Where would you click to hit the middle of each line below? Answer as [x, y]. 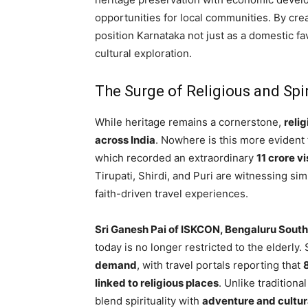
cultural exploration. [143, 53]
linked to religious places [157, 283]
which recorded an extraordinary [176, 157]
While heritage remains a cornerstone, [189, 122]
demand [116, 265]
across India [125, 140]
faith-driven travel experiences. [172, 193]
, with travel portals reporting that [220, 265]
